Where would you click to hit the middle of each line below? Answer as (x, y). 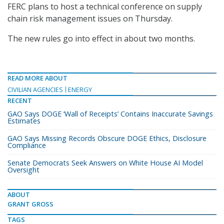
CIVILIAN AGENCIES (35, 90)
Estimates (24, 121)
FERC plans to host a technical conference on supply (105, 7)
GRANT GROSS (30, 204)
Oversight (23, 170)
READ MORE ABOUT (37, 78)
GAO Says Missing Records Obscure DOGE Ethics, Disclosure (107, 138)
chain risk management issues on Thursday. (90, 19)
